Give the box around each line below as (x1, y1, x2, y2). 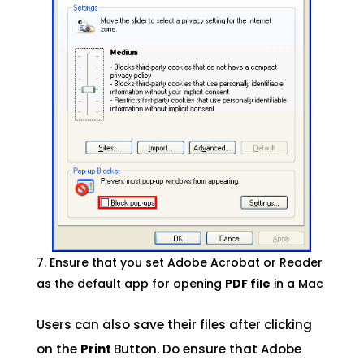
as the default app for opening (36, 275, 225, 292)
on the (36, 340, 80, 358)
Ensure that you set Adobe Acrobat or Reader (49, 254, 323, 271)
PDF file (224, 275, 271, 292)
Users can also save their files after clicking (36, 316, 312, 334)
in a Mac (270, 275, 323, 292)
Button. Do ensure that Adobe (113, 340, 301, 358)
